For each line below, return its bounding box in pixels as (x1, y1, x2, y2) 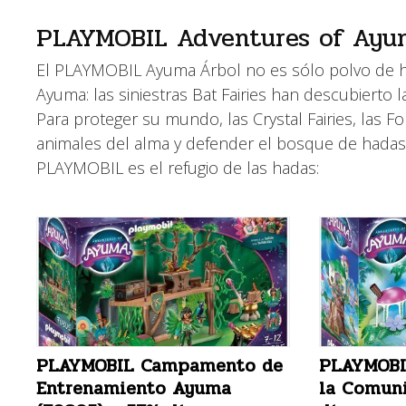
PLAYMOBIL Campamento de (36, 352, 283, 381)
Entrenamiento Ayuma (36, 374, 231, 403)
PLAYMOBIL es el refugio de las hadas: (36, 156, 319, 179)
